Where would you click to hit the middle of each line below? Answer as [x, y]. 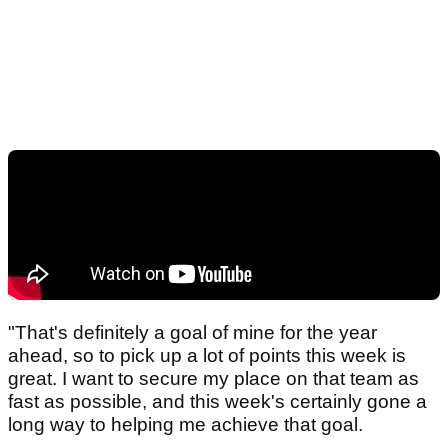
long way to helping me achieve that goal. [185, 425]
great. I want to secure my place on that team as [213, 379]
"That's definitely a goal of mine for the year [192, 333]
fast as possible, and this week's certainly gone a [217, 402]
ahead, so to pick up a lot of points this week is [207, 356]
